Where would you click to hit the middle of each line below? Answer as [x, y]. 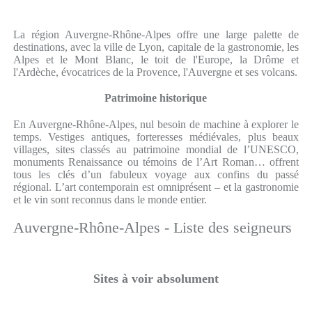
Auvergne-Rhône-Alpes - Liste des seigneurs [152, 227]
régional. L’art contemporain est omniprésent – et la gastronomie [156, 187]
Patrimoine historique [156, 98]
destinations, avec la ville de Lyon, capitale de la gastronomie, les [156, 47]
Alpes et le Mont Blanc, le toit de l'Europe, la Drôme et [156, 60]
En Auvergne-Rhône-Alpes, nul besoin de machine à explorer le [156, 124]
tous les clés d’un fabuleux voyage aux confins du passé [156, 174]
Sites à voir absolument [156, 279]
